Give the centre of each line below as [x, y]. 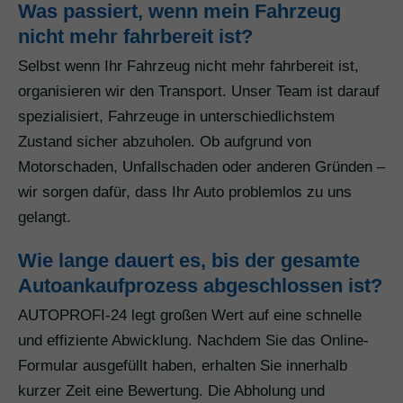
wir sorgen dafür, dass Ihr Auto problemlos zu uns [185, 193]
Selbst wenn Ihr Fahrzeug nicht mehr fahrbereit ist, [188, 67]
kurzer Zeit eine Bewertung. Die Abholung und [171, 391]
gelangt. [45, 218]
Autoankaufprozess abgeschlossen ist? [200, 286]
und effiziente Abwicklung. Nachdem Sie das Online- [193, 341]
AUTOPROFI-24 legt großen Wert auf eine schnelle [190, 316]
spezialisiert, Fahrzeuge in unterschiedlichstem [176, 117]
